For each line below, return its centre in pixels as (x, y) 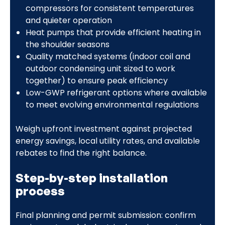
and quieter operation (69, 20)
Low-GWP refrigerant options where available (116, 92)
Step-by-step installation (91, 178)
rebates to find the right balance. (81, 153)
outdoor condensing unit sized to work (100, 68)
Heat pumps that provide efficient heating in (113, 32)
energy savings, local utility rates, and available (107, 141)
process (40, 191)
